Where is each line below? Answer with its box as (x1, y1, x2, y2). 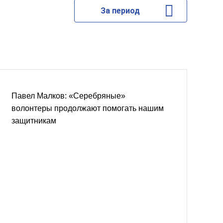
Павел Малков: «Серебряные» (11, 92, 125, 100)
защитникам (11, 116, 56, 125)
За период (100, 6, 140, 15)
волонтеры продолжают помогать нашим (11, 104, 164, 112)
